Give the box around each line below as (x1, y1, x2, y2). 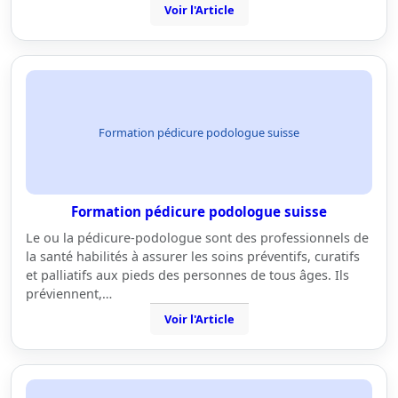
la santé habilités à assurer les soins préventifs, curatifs (26, 248, 360, 265)
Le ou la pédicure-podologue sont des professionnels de (26, 229, 369, 246)
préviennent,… (26, 285, 112, 302)
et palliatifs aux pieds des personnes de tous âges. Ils (26, 267, 349, 283)
